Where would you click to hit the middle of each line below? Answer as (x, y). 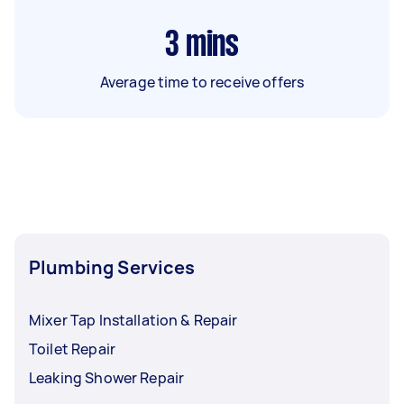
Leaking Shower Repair (107, 377)
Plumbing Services (112, 267)
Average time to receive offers (202, 82)
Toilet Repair (72, 349)
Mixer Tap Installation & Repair (133, 320)
